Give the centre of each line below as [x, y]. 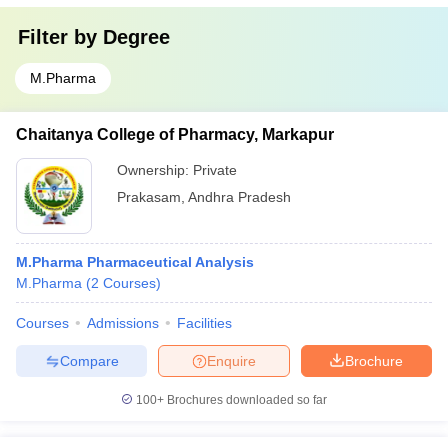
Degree [136, 37]
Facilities [204, 323]
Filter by [60, 37]
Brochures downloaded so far [245, 400]
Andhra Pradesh [239, 197]
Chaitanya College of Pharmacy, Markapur [175, 134]
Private [215, 170]
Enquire [231, 360]
